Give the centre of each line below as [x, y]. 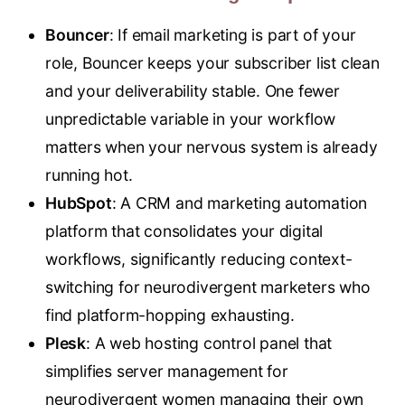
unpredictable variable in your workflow [191, 119]
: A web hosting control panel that [209, 344]
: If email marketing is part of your [232, 35]
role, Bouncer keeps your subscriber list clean [212, 63]
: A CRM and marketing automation [240, 203]
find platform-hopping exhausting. [170, 316]
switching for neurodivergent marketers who [208, 287]
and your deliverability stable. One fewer [193, 91]
